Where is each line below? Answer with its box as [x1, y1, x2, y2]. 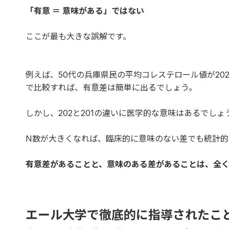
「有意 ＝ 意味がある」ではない [26, 5, 144, 16]
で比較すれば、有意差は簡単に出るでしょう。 [26, 82, 197, 93]
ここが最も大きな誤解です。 [26, 31, 131, 41]
